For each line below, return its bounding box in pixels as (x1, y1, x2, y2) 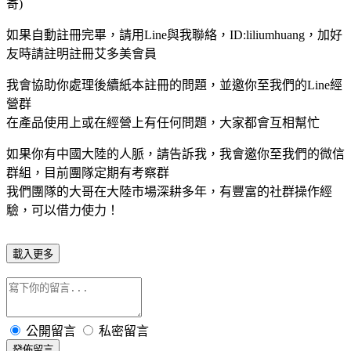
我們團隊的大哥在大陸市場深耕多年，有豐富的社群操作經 (6, 184, 332, 198)
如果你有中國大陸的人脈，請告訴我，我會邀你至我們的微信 (6, 147, 345, 161)
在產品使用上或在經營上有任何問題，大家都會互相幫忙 (6, 115, 320, 129)
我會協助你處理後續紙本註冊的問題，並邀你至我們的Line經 (6, 78, 342, 92)
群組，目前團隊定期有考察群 (6, 165, 169, 179)
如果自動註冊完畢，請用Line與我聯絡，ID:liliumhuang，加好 (6, 27, 342, 42)
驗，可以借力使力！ (6, 203, 119, 217)
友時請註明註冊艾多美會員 (6, 46, 157, 60)
